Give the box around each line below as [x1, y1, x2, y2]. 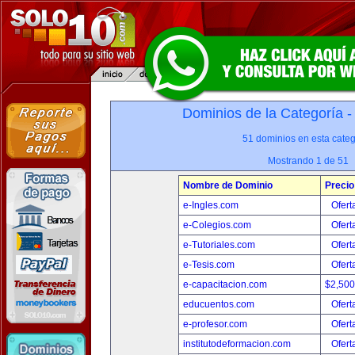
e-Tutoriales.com [183, 239, 255, 250]
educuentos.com [183, 299, 254, 310]
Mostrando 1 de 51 [268, 155, 349, 166]
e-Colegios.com [183, 219, 251, 231]
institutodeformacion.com [183, 338, 291, 349]
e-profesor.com [183, 319, 247, 330]
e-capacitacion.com [183, 279, 267, 290]
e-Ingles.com [183, 200, 239, 211]
